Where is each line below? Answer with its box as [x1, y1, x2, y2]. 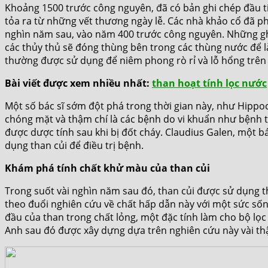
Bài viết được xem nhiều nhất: [5, 76, 152, 90]
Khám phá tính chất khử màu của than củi [5, 161, 210, 175]
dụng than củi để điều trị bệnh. [5, 138, 144, 152]
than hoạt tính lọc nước [152, 76, 267, 90]
